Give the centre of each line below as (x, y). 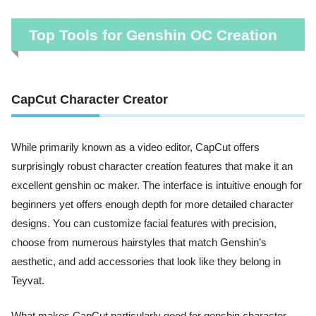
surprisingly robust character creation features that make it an (152, 167)
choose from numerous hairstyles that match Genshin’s (139, 243)
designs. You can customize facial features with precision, (144, 224)
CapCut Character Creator (90, 100)
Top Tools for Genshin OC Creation (153, 35)
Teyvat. (28, 281)
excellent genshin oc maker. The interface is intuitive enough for (157, 186)
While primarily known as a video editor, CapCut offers (135, 148)
